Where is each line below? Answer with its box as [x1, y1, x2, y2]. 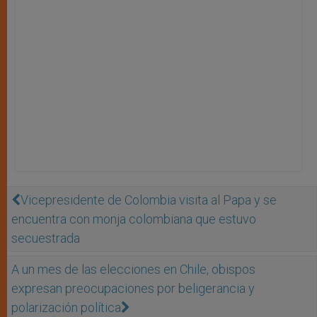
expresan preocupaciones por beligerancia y [11, 280, 255, 296]
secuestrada [11, 230, 80, 246]
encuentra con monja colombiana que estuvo [11, 211, 256, 226]
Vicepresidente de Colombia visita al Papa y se [21, 192, 277, 207]
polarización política [11, 299, 121, 315]
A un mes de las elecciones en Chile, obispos [11, 261, 255, 277]
